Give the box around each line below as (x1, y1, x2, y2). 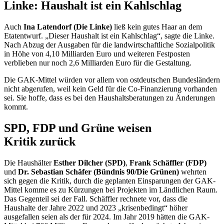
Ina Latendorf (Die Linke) (23, 22, 112, 31)
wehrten (181, 167, 206, 176)
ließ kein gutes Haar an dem (112, 22, 202, 31)
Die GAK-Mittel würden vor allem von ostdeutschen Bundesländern (4, 75, 220, 84)
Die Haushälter (4, 158, 53, 167)
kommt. (4, 102, 28, 111)
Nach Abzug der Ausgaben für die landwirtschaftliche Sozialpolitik (4, 40, 215, 49)
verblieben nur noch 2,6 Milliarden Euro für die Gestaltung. (4, 58, 191, 67)
